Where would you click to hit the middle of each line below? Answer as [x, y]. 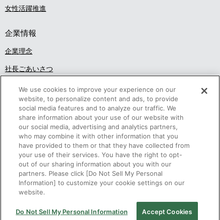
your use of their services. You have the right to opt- [101, 155]
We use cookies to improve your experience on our [97, 90]
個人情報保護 [51, 200]
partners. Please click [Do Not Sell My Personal [91, 174]
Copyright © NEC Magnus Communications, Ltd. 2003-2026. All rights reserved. [99, 215]
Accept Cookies [167, 212]
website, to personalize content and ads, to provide [99, 99]
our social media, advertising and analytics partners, [98, 127]
